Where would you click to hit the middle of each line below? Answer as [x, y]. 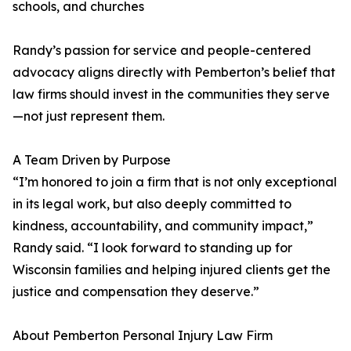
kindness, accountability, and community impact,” [163, 226]
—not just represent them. [89, 116]
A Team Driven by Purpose [92, 160]
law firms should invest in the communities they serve [171, 94]
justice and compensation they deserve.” [136, 292]
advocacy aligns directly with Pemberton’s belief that [174, 72]
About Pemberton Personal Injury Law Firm [143, 336]
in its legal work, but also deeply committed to [152, 204]
